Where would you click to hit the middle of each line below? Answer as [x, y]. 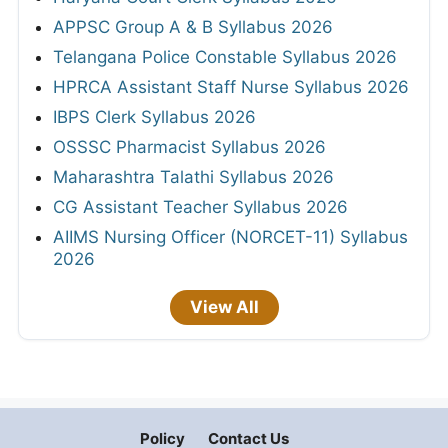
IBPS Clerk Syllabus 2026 [154, 116]
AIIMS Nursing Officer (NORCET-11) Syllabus [230, 236]
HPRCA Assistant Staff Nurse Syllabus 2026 [231, 86]
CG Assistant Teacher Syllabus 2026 [200, 206]
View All [224, 306]
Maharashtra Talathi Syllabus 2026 [193, 176]
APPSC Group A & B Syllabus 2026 [193, 26]
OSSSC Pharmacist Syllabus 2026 [189, 146]
